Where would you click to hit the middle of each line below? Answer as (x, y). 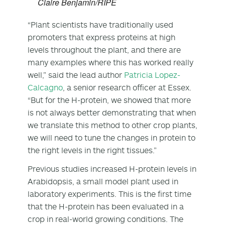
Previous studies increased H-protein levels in (112, 168)
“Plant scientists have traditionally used (100, 24)
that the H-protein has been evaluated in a (106, 206)
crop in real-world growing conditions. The (105, 219)
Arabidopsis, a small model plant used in (103, 181)
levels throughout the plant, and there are (104, 49)
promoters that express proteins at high (101, 37)
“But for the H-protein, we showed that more (109, 100)
